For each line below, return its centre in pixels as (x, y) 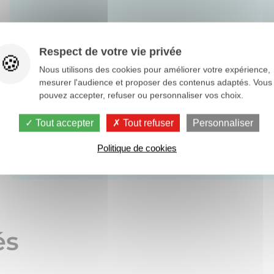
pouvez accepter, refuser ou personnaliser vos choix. (141, 95)
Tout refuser (147, 123)
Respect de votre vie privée (110, 52)
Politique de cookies (137, 148)
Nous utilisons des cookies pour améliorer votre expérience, (155, 69)
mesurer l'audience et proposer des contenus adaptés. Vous (156, 82)
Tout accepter (63, 123)
